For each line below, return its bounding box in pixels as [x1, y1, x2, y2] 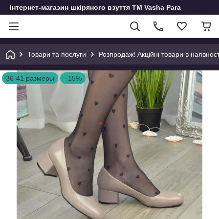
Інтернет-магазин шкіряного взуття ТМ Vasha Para [10, 3, 181, 11]
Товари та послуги [27, 50, 86, 58]
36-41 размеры [6, 74, 54, 82]
